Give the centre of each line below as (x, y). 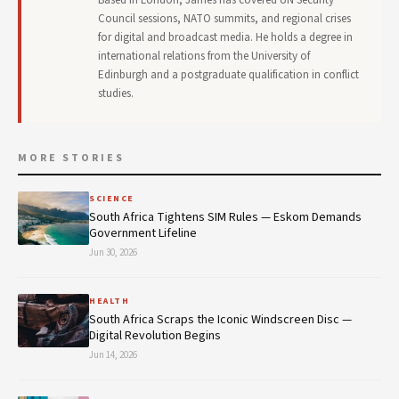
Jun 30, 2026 (113, 252)
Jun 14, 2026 (113, 354)
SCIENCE (112, 198)
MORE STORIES (71, 158)
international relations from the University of (204, 56)
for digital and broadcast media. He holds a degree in (225, 37)
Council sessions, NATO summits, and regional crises (224, 18)
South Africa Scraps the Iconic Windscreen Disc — (220, 319)
